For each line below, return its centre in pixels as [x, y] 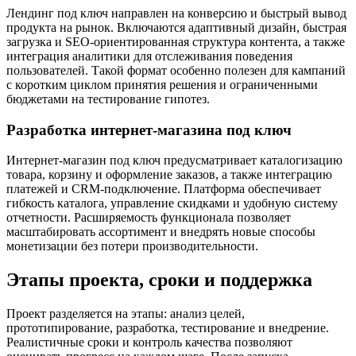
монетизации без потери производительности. [132, 246]
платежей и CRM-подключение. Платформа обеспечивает [164, 189]
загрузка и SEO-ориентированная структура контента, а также [176, 41]
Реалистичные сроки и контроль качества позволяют [149, 342]
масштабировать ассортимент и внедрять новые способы [161, 232]
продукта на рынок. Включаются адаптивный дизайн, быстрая [176, 27]
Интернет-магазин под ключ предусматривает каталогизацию [174, 161]
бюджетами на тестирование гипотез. [108, 99]
